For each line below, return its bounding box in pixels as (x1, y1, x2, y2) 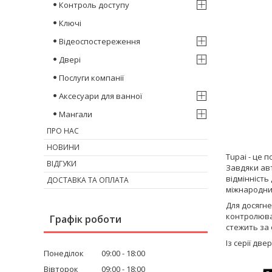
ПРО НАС (47, 125, 79, 136)
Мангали (59, 108, 92, 120)
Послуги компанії (59, 72, 124, 83)
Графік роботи (50, 212, 121, 226)
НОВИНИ (47, 141, 80, 152)
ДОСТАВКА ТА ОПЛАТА (47, 174, 129, 185)
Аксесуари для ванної (59, 90, 142, 101)
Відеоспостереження (59, 35, 140, 47)
